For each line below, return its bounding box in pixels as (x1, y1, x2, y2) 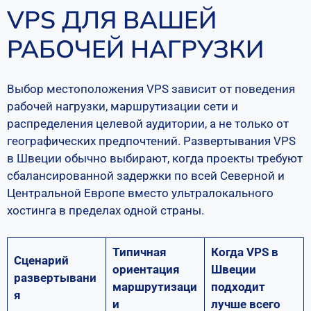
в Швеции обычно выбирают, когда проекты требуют (7, 151, 303, 165)
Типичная (112, 244, 167, 259)
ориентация (112, 262, 180, 276)
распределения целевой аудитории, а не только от (7, 117, 289, 131)
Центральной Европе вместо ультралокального (7, 186, 274, 200)
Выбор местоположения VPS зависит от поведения (7, 82, 295, 96)
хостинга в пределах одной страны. (7, 203, 204, 217)
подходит (210, 279, 265, 294)
